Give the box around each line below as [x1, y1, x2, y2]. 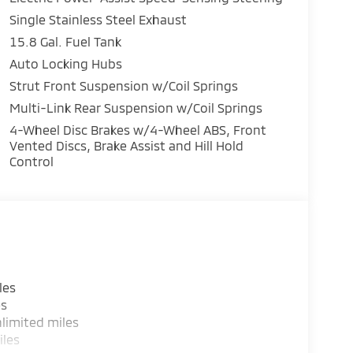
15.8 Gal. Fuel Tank [9, 33, 121, 49]
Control [9, 153, 54, 169]
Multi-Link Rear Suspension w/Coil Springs [9, 99, 262, 115]
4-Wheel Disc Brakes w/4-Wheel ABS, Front [9, 121, 268, 137]
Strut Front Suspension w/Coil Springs [9, 77, 238, 93]
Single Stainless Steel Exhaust [9, 11, 187, 27]
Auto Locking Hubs [9, 55, 122, 71]
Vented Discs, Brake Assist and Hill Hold [9, 137, 243, 153]
